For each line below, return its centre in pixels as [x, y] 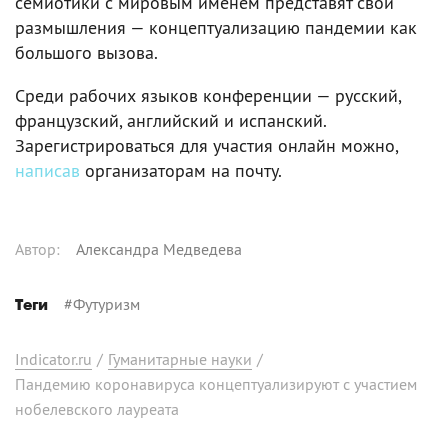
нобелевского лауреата [97, 409]
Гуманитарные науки [180, 359]
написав [47, 170]
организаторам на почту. [181, 170]
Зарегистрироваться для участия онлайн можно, [206, 145]
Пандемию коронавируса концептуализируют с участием [216, 384]
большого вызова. [86, 52]
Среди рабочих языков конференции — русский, [208, 95]
